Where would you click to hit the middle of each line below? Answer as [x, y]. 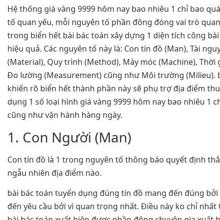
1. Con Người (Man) [69, 137]
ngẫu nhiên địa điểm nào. [55, 173]
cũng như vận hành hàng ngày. [65, 115]
